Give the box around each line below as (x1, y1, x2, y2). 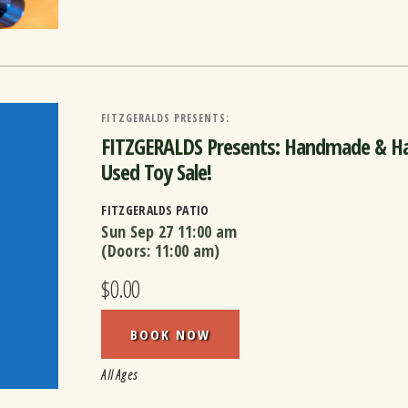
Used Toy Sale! (101, 156, 212, 187)
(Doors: (101, 239, 155, 261)
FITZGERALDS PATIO (101, 200, 209, 219)
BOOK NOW (130, 324, 211, 343)
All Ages (101, 365, 138, 383)
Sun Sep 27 (101, 219, 174, 242)
